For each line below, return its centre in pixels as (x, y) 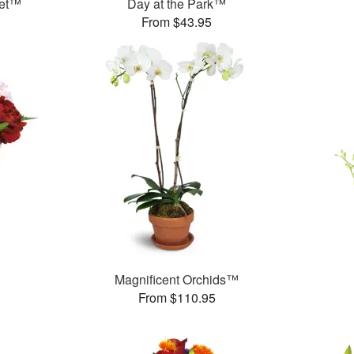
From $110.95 (177, 298)
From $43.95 (177, 22)
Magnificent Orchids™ (177, 280)
